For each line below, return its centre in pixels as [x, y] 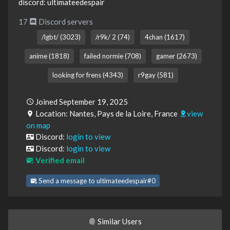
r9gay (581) [156, 75]
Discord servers [65, 22]
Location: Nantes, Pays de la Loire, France [107, 114]
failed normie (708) [112, 56]
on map [38, 126]
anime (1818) [49, 56]
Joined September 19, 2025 [81, 102]
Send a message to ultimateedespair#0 [96, 181]
